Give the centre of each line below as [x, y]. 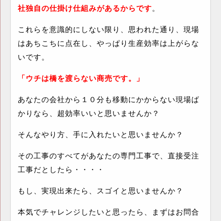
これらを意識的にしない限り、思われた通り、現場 [108, 29]
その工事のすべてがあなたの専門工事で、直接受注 [108, 156]
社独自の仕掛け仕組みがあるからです [85, 8]
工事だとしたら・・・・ [61, 169]
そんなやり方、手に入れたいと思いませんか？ [100, 134]
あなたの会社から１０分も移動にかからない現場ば [108, 99]
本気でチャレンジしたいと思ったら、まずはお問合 [108, 212]
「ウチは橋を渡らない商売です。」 [81, 78]
